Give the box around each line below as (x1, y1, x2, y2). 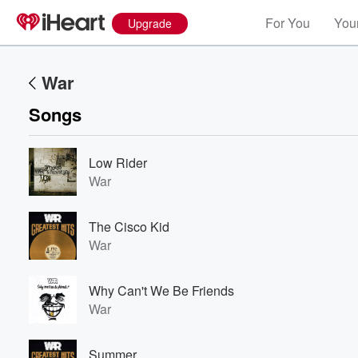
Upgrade (128, 15, 172, 31)
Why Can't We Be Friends (89, 281, 234, 300)
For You (265, 14, 310, 32)
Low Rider (89, 153, 147, 172)
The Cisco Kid (89, 217, 169, 236)
